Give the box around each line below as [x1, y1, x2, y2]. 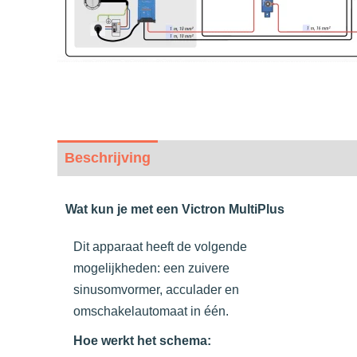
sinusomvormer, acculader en [73, 283, 239, 297]
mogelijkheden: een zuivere [73, 261, 229, 276]
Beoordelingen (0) [183, 150, 305, 167]
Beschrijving [65, 150, 151, 167]
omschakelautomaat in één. [73, 304, 229, 319]
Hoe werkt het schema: [73, 334, 211, 348]
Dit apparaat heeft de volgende [73, 240, 247, 254]
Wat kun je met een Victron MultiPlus [65, 202, 284, 217]
